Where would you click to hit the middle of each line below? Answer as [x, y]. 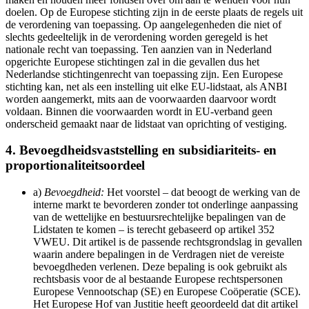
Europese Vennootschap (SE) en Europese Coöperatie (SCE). [167, 291]
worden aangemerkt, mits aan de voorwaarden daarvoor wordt [141, 99]
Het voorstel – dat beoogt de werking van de [202, 192]
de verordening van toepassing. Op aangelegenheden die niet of [143, 24]
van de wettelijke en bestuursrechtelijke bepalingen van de [159, 217]
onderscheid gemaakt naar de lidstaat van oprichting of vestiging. [146, 123]
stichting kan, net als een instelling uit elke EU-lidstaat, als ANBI [146, 86]
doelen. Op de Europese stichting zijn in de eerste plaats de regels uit [154, 12]
